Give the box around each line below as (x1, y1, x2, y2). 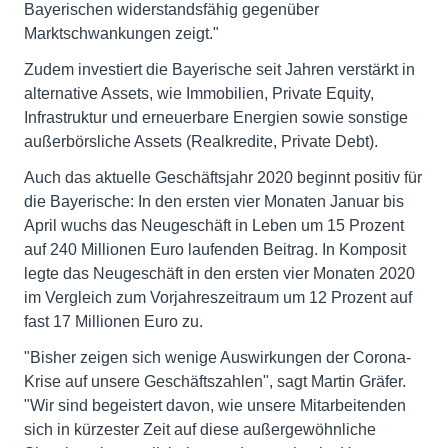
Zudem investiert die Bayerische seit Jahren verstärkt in (24, 61, 415, 78)
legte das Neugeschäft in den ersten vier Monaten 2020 (24, 265, 415, 282)
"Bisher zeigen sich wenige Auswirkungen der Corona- (24, 349, 411, 366)
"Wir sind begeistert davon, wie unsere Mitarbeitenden (24, 397, 406, 414)
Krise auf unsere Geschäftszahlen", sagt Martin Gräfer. (24, 373, 406, 390)
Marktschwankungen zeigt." (24, 25, 219, 42)
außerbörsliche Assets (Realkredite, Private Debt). (24, 133, 378, 150)
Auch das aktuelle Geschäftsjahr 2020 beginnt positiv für (24, 169, 422, 186)
